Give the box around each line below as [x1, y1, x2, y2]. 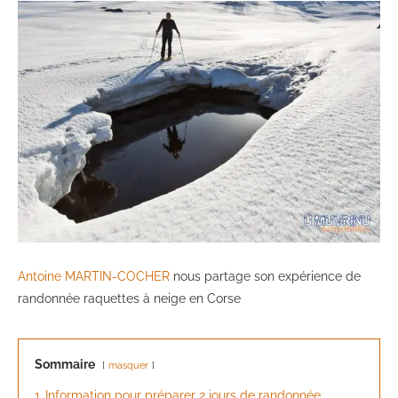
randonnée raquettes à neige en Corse [18, 291, 241, 306]
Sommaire [35, 357, 95, 372]
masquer [108, 359, 148, 372]
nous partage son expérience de [170, 269, 361, 284]
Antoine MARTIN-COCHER [18, 269, 170, 284]
